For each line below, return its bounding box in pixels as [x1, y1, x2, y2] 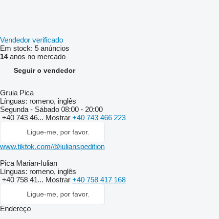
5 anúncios [35, 44, 69, 52]
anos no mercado [8, 52, 66, 61]
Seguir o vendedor [14, 66, 75, 74]
